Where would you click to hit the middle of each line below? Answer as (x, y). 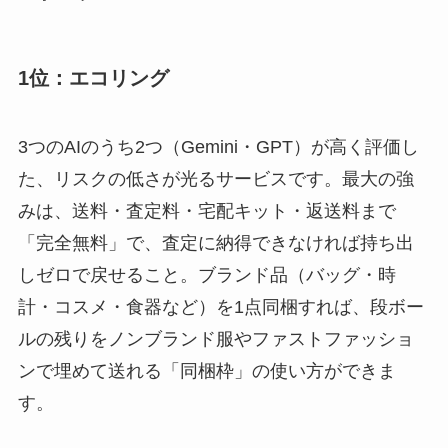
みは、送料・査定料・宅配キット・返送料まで (206, 211)
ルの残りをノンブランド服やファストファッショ (215, 339)
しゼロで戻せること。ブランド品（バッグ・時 (206, 275)
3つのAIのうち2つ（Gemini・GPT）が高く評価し (218, 147)
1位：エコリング (93, 78)
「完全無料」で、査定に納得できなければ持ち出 (215, 243)
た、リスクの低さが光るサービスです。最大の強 (215, 179)
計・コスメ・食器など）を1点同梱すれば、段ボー (220, 307)
